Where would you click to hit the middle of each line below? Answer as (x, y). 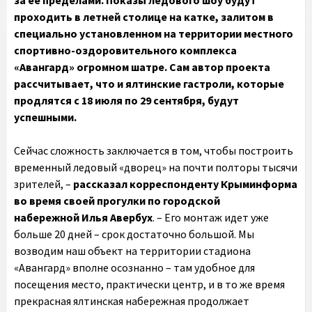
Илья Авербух (117, 217)
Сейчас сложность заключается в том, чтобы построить (154, 150)
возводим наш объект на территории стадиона (132, 251)
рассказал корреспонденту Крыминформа (185, 184)
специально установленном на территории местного (154, 33)
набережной (47, 217)
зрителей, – (44, 184)
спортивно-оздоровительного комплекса (125, 50)
